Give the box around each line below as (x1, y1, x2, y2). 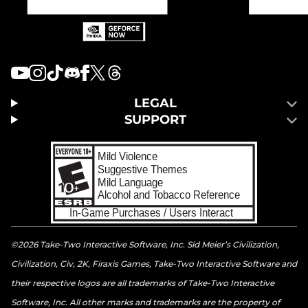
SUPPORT (124, 112, 187, 127)
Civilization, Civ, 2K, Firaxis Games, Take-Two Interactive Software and (11, 258, 297, 269)
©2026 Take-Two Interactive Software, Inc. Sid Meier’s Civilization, (11, 239, 279, 250)
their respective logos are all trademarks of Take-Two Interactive (11, 277, 274, 288)
